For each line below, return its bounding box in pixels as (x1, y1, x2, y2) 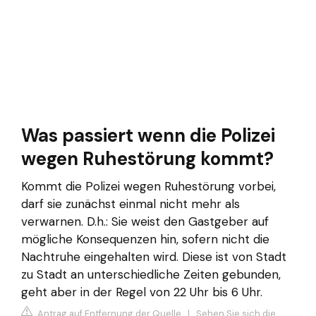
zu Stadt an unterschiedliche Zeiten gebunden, (21, 267, 281, 283)
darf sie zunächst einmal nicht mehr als (21, 196, 240, 212)
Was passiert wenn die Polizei (21, 123, 275, 148)
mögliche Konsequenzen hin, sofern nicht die (21, 231, 269, 248)
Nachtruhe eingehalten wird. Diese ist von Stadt (21, 249, 286, 265)
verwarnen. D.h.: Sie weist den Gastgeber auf (21, 214, 269, 230)
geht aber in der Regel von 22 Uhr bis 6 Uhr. (21, 284, 262, 300)
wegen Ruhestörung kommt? (21, 147, 274, 171)
